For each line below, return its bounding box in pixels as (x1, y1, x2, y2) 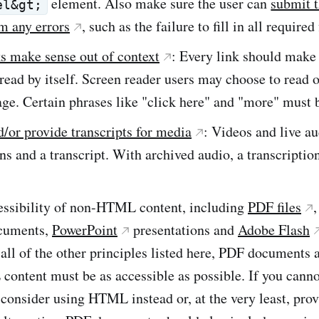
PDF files (248, 197, 301, 216)
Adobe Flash (238, 219, 310, 239)
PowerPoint (52, 219, 117, 239)
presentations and (130, 219, 238, 239)
